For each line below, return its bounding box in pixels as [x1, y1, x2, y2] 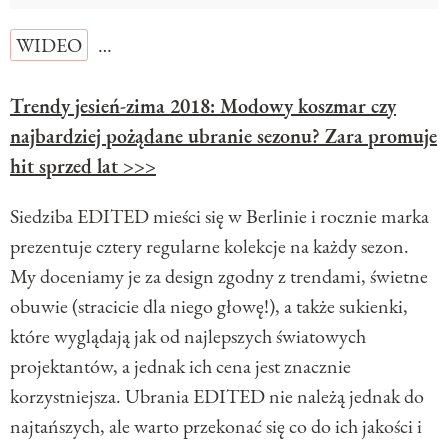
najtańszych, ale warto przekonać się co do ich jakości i [10, 413, 422, 440]
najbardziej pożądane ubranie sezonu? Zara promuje [10, 123, 437, 150]
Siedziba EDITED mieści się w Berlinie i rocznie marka [10, 203, 429, 230]
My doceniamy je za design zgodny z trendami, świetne [10, 263, 428, 290]
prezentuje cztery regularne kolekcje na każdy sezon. [10, 233, 409, 260]
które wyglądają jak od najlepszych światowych [10, 323, 366, 350]
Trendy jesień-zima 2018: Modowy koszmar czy [10, 93, 396, 120]
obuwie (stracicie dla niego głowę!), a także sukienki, [10, 293, 408, 320]
